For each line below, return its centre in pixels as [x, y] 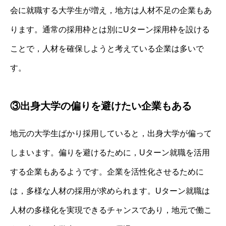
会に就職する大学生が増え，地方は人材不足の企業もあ [111, 10]
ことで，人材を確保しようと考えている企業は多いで [107, 48]
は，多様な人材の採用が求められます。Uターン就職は [110, 191]
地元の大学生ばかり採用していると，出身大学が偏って [111, 133]
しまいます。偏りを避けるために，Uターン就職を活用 [110, 152]
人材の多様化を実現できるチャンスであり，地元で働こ [111, 210]
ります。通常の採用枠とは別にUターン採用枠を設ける [110, 29]
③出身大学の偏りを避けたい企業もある [101, 106]
